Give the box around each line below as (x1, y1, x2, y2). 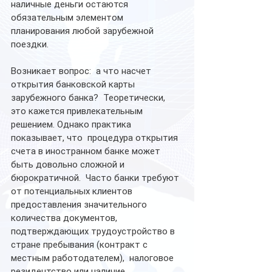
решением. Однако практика (11, 118, 134, 130)
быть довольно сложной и (11, 158, 127, 170)
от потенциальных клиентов (11, 185, 135, 197)
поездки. (11, 38, 49, 50)
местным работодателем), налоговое (11, 252, 176, 263)
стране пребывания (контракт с (11, 239, 150, 250)
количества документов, (11, 212, 120, 223)
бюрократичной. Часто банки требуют (11, 172, 182, 183)
